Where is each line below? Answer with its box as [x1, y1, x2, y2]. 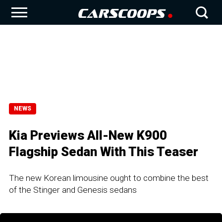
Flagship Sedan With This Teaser [9, 144, 198, 159]
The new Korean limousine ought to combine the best [9, 173, 209, 183]
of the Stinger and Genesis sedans [9, 185, 137, 195]
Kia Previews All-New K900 [9, 128, 167, 143]
